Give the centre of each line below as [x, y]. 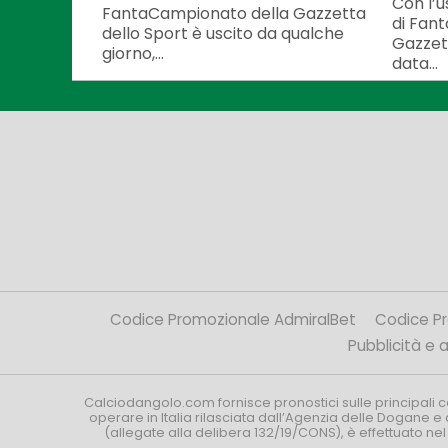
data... [415, 63]
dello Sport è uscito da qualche [223, 33]
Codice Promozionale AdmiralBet [233, 320]
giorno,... [133, 53]
